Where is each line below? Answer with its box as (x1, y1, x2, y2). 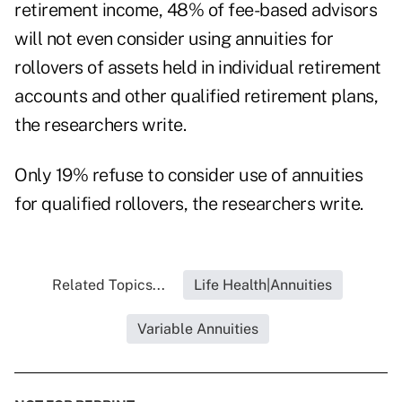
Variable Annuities (136, 320, 258, 338)
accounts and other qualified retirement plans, (14, 85, 378, 108)
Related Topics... (52, 276, 165, 294)
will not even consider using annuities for (14, 28, 333, 50)
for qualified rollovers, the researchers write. (14, 193, 363, 215)
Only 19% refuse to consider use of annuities (14, 164, 363, 187)
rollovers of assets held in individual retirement (14, 57, 381, 79)
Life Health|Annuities (194, 276, 332, 294)
